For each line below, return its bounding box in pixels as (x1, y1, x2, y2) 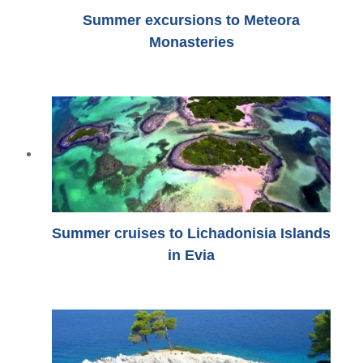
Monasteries (148, 32, 234, 50)
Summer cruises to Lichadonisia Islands (52, 224, 331, 242)
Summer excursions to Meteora (83, 11, 300, 28)
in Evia (168, 246, 215, 264)
